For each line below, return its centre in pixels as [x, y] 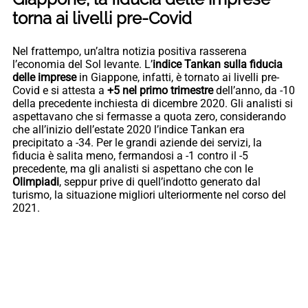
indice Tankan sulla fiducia [218, 65]
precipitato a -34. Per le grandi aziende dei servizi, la [137, 143]
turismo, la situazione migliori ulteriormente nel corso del [149, 195]
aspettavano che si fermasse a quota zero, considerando [149, 117]
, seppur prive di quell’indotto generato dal [160, 182]
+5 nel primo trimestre [162, 91]
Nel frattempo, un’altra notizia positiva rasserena [130, 52]
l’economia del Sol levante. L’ [82, 65]
